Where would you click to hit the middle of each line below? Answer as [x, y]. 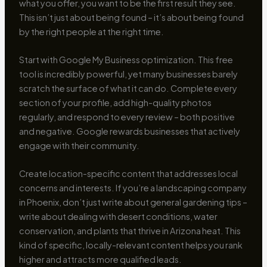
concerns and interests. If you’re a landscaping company [133, 188]
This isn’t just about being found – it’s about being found [131, 17]
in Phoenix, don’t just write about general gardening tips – [133, 202]
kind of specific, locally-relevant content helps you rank [131, 245]
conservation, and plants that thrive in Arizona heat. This [130, 231]
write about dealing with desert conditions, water [118, 217]
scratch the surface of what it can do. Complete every [128, 89]
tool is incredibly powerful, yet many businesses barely [128, 74]
